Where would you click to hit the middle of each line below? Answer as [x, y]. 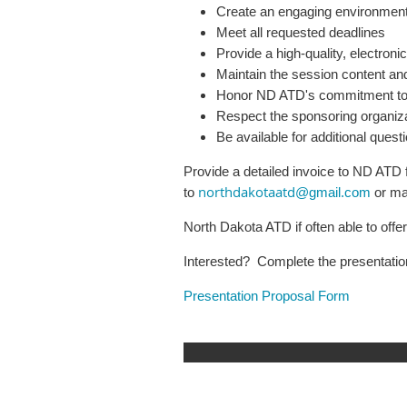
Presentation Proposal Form [267, 296]
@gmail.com [333, 192]
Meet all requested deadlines [301, 32]
